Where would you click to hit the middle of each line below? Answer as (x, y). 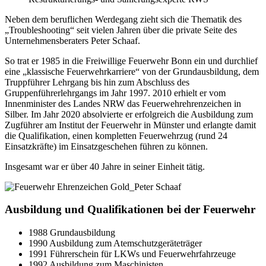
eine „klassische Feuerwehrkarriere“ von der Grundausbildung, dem (132, 71)
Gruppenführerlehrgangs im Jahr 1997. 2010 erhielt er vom (115, 93)
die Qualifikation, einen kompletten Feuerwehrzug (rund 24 (116, 135)
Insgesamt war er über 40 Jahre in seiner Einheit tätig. (105, 166)
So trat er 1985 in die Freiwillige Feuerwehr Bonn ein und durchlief (131, 61)
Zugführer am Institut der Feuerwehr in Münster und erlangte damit (130, 125)
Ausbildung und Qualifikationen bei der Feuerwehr (130, 210)
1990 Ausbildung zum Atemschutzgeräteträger (115, 243)
